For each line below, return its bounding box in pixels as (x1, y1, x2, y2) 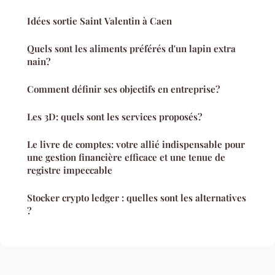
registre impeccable (27, 164, 112, 177)
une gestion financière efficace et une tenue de (27, 151, 225, 164)
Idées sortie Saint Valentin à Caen (27, 15, 172, 28)
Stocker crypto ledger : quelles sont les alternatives (27, 192, 246, 204)
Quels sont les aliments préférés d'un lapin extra (27, 42, 236, 55)
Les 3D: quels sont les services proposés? (27, 110, 202, 123)
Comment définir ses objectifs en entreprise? (27, 83, 220, 96)
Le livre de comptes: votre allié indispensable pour (27, 138, 245, 151)
